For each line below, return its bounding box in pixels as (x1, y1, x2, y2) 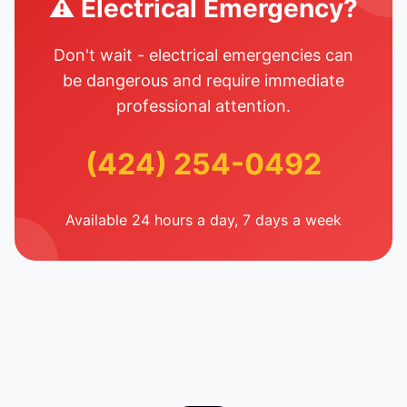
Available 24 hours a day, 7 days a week (65, 211, 342, 229)
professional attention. (116, 96, 291, 115)
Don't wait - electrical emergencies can (54, 45, 353, 65)
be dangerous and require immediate (63, 71, 344, 90)
